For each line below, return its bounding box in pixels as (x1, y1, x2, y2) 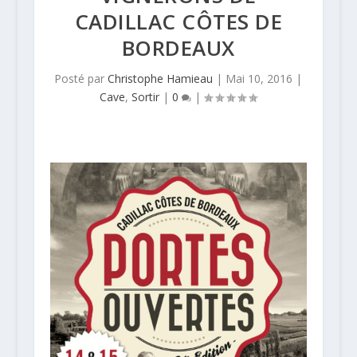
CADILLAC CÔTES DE (74, 7, 283, 36)
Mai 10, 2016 (226, 71, 293, 86)
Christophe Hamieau (108, 71, 214, 86)
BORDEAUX (121, 33, 235, 62)
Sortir (131, 89, 160, 104)
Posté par (54, 71, 108, 86)
